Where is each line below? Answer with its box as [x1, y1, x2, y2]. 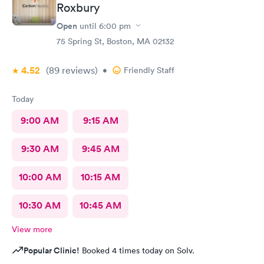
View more [12, 223, 52, 235]
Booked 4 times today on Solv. [80, 245, 194, 256]
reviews [60, 64, 95, 76]
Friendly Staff [124, 64, 174, 75]
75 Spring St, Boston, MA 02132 [57, 35, 174, 47]
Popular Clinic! [24, 244, 80, 256]
